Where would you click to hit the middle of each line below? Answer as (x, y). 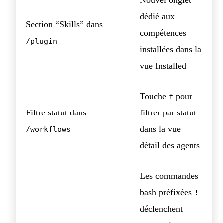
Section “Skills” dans (64, 24)
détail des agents (170, 145)
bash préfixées (167, 192)
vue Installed (163, 65)
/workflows (48, 129)
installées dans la (170, 49)
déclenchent (161, 208)
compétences (163, 33)
